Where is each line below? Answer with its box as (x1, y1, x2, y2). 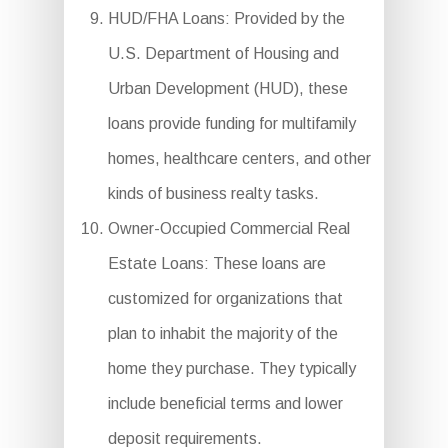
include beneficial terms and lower (107, 395, 343, 413)
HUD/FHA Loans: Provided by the (107, 10, 345, 28)
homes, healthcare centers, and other (107, 150, 371, 168)
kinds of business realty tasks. (107, 185, 319, 203)
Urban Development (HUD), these (107, 80, 348, 98)
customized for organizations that (107, 290, 343, 308)
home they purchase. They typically (107, 360, 356, 378)
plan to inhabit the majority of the (107, 325, 338, 343)
